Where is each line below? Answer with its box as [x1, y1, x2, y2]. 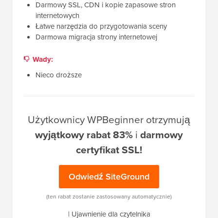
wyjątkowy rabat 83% [35, 127, 133, 143]
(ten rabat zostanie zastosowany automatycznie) [46, 192, 172, 201]
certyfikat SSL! [76, 142, 142, 158]
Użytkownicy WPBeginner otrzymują [28, 112, 190, 127]
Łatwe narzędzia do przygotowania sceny [36, 21, 167, 32]
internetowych [36, 10, 79, 21]
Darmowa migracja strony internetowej [36, 32, 157, 43]
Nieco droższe [36, 70, 82, 81]
